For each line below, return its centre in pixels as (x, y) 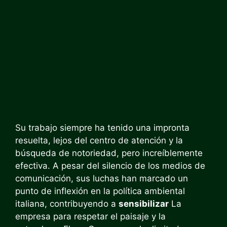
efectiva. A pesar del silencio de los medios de (110, 166)
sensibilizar (144, 204)
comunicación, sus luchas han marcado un (102, 178)
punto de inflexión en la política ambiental (100, 191)
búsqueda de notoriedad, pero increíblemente (109, 153)
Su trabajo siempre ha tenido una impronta (102, 128)
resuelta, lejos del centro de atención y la (99, 140)
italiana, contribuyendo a (67, 204)
